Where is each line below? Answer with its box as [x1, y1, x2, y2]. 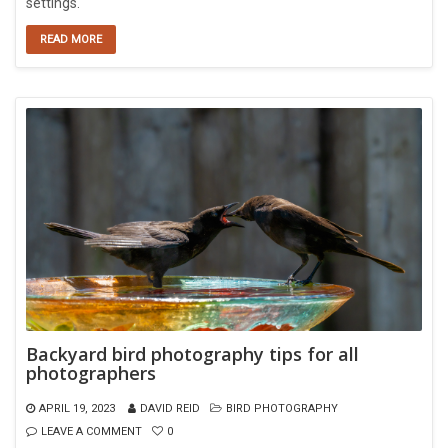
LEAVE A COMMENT [41, 424, 142, 438]
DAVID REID [140, 401, 200, 415]
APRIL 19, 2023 [39, 401, 115, 415]
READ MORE [40, 32, 102, 46]
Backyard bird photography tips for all [26, 341, 359, 366]
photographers [26, 360, 156, 385]
